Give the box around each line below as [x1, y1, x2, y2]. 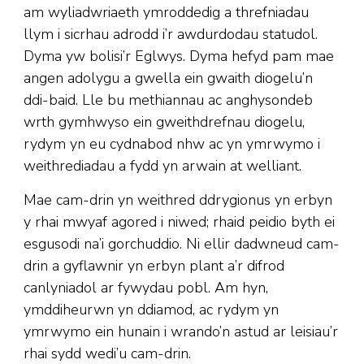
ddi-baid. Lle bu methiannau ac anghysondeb [24, 90, 313, 110]
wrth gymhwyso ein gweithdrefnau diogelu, [24, 112, 305, 132]
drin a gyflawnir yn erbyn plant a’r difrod [24, 256, 284, 276]
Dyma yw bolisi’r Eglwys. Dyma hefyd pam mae [24, 46, 334, 67]
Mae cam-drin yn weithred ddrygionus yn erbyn [24, 190, 332, 210]
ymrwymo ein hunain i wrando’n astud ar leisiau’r [24, 322, 338, 342]
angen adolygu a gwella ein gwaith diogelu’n [24, 68, 313, 89]
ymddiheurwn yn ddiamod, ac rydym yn [24, 300, 279, 320]
